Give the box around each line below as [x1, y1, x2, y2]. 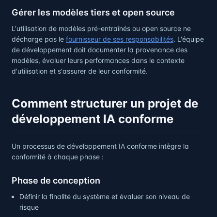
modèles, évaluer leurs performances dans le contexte [12, 56, 185, 64]
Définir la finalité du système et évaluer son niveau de [19, 192, 190, 201]
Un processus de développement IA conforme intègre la [12, 142, 189, 150]
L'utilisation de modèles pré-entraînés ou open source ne [12, 24, 191, 32]
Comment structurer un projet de [12, 96, 198, 110]
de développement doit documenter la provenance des [12, 46, 187, 54]
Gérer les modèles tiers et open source [12, 7, 175, 17]
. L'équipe [173, 35, 204, 43]
